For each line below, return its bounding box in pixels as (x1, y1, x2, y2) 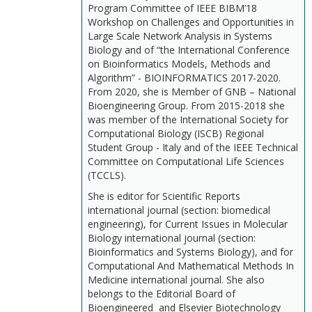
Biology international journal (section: (88, 231, 256, 244)
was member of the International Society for (88, 113, 288, 126)
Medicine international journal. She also (88, 273, 265, 286)
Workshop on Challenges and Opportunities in (88, 15, 294, 29)
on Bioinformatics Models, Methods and (88, 57, 270, 70)
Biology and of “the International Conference (88, 43, 290, 56)
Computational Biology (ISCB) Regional (88, 127, 264, 140)
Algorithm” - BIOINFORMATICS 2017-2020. (88, 71, 281, 84)
